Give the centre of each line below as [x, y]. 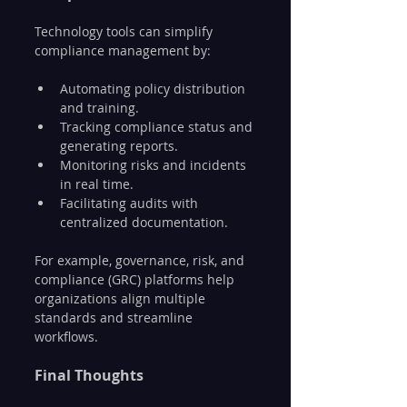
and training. [99, 107]
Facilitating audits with [131, 203]
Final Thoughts [89, 375]
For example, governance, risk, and [141, 260]
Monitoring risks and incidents [155, 164]
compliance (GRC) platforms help [136, 279]
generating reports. [119, 145]
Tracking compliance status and [158, 126]
